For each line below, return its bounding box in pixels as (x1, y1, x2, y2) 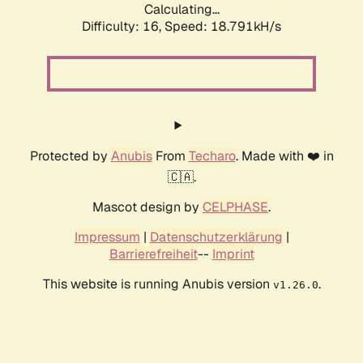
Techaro (188, 147, 236, 165)
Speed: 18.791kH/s (164, 18, 281, 36)
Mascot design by (92, 199, 203, 216)
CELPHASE (203, 199, 268, 216)
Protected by (29, 147, 111, 165)
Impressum (74, 228, 140, 246)
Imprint (211, 246, 254, 263)
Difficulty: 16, (82, 18, 164, 36)
